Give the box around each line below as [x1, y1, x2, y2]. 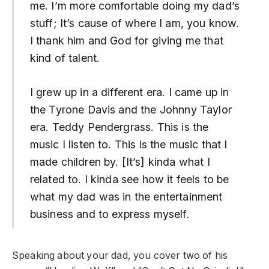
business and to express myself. [29, 207, 190, 220]
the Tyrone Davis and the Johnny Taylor [29, 103, 232, 116]
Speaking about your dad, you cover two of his [12, 249, 228, 261]
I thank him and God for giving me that [29, 34, 223, 47]
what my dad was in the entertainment [29, 190, 223, 203]
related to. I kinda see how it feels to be [29, 172, 229, 186]
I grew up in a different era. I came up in [29, 85, 229, 98]
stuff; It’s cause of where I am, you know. [29, 17, 240, 30]
